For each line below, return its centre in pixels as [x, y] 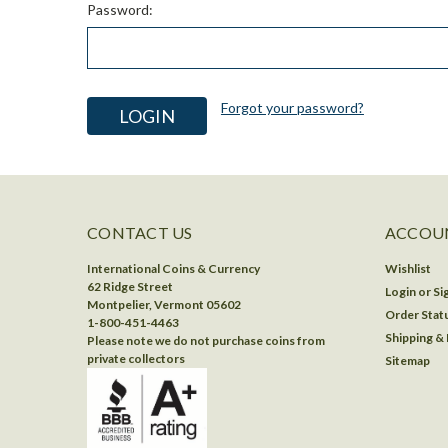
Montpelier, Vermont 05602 [164, 304]
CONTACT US [140, 232]
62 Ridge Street [130, 286]
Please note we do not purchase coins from [206, 340]
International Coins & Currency [173, 268]
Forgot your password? [292, 107]
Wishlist [407, 268]
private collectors [136, 358]
